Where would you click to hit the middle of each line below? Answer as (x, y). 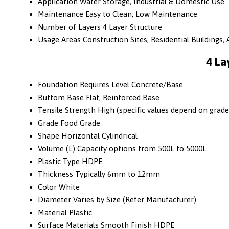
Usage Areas (59, 40)
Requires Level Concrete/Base (131, 84)
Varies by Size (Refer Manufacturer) (135, 199)
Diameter (54, 199)
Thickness (55, 174)
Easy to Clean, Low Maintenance (141, 14)
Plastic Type (59, 161)
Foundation (58, 84)
